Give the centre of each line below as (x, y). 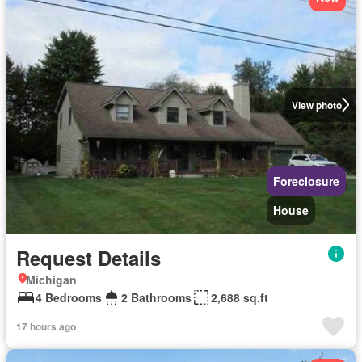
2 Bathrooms (156, 297)
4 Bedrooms (69, 297)
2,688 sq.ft (240, 297)
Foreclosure (306, 181)
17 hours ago (46, 326)
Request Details (88, 257)
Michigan (51, 279)
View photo (316, 105)
